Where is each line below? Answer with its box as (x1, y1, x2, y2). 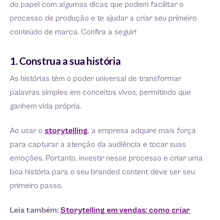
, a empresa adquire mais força (88, 126, 196, 136)
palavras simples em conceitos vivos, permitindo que (10, 88, 191, 98)
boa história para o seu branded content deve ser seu (10, 167, 195, 177)
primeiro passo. (10, 181, 63, 191)
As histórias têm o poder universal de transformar (10, 74, 181, 84)
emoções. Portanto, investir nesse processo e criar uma (10, 154, 203, 164)
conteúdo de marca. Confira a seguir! (10, 27, 137, 37)
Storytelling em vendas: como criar (60, 206, 190, 216)
